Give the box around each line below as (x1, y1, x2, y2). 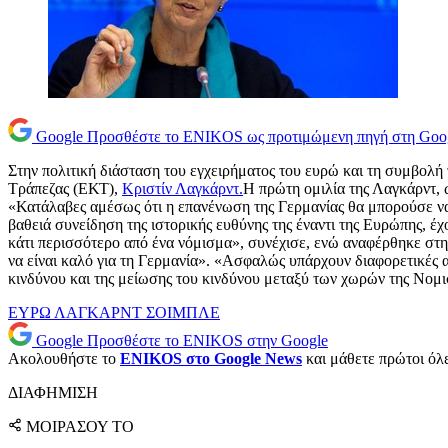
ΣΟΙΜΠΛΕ (146, 304, 220, 322)
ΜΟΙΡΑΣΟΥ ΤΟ (26, 418, 134, 436)
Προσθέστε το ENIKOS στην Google (87, 332, 328, 350)
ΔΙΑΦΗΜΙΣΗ (8, 384, 98, 402)
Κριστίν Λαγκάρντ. (122, 180, 243, 198)
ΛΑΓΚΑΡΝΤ (54, 304, 146, 322)
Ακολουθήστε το (8, 350, 120, 368)
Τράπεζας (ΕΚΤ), (8, 180, 122, 198)
